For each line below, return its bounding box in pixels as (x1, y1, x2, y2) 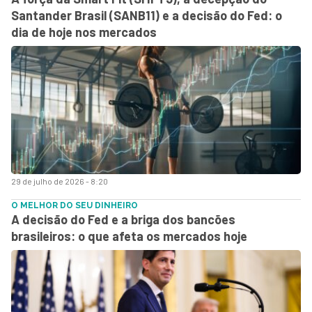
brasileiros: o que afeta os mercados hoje (11, 228, 247, 244)
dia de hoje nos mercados (11, 24, 157, 40)
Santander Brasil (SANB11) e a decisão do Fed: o (11, 8, 282, 23)
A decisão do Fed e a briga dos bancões (11, 212, 235, 227)
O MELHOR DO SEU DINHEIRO (11, 201, 138, 210)
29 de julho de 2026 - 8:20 (11, 176, 108, 186)
